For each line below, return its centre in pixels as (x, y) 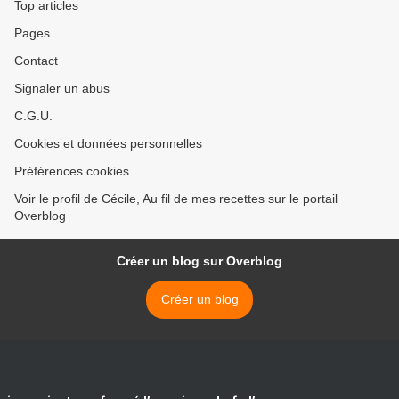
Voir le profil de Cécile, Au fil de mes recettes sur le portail (176, 199)
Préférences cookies (72, 171)
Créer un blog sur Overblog (199, 261)
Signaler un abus (62, 89)
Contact (36, 61)
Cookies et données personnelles (108, 144)
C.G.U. (33, 116)
